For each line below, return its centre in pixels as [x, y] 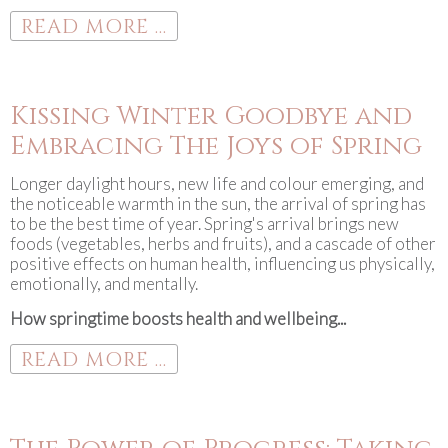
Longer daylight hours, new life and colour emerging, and [217, 183]
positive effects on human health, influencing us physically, [222, 263]
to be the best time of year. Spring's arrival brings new [204, 223]
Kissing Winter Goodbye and [211, 116]
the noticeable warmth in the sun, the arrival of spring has [218, 203]
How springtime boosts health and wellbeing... [178, 318]
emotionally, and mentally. [104, 283]
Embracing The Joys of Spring [216, 146]
